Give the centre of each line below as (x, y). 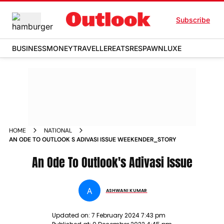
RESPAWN (146, 48)
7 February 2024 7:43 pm (128, 215)
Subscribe (193, 19)
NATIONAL (58, 130)
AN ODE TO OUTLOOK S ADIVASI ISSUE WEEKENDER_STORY (92, 139)
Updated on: (72, 215)
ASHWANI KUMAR (126, 190)
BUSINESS (29, 48)
